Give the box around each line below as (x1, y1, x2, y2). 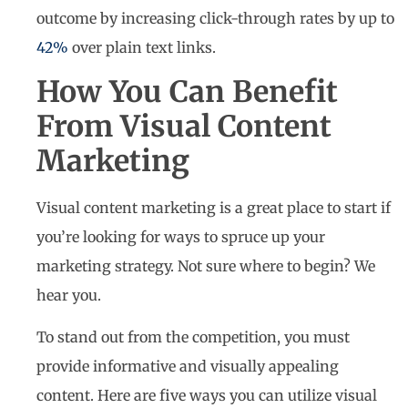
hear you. (36, 286, 105, 305)
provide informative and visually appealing (36, 357, 339, 376)
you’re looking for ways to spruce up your (36, 228, 325, 247)
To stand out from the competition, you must (36, 328, 350, 347)
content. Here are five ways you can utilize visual (36, 386, 377, 405)
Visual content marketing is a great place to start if (36, 199, 391, 218)
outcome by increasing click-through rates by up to (36, 8, 394, 27)
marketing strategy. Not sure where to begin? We (36, 257, 375, 276)
